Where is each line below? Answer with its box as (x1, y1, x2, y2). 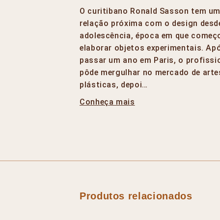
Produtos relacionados (80, 190, 192, 201)
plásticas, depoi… (80, 80, 148, 89)
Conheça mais (80, 97, 135, 107)
